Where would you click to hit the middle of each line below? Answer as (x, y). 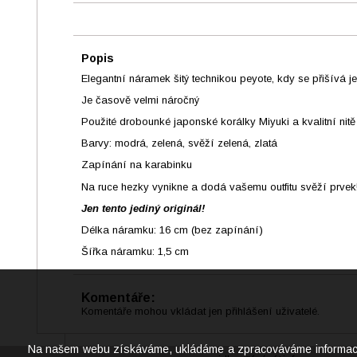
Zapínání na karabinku (137, 165)
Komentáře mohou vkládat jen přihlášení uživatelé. (200, 311)
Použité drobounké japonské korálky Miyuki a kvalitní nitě (218, 122)
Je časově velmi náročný (140, 100)
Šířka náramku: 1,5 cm (135, 251)
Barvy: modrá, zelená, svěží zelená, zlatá (179, 143)
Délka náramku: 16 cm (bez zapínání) (172, 229)
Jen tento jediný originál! (143, 208)
